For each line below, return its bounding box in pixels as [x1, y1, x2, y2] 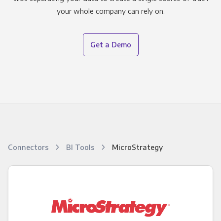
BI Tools [66, 143, 97, 152]
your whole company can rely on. [56, 6, 165, 16]
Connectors [7, 143, 51, 152]
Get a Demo [90, 40, 131, 49]
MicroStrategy [111, 143, 163, 152]
